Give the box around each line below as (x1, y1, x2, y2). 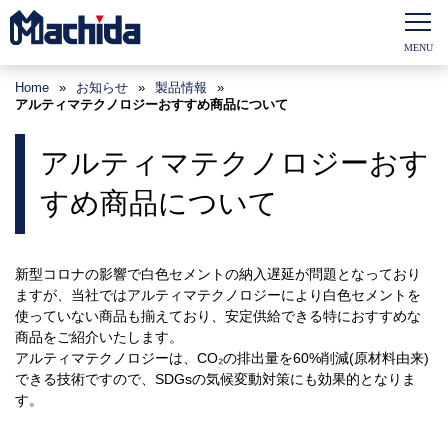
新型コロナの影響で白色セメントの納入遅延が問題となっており (15, 266, 421, 282)
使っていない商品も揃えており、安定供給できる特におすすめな (15, 308, 421, 324)
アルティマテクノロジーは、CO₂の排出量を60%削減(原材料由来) (15, 350, 429, 366)
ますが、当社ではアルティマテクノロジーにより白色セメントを (15, 287, 421, 303)
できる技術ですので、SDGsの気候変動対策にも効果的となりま (15, 371, 416, 387)
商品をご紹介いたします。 (15, 329, 183, 345)
